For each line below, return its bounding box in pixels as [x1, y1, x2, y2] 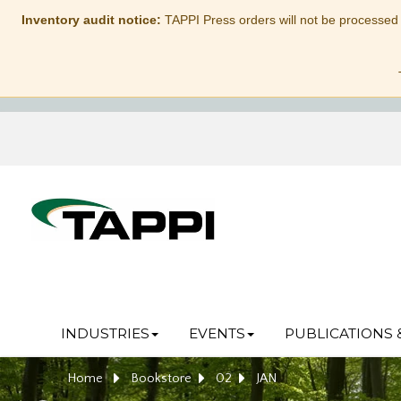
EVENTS [188, 325, 245, 342]
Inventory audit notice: [21, 13, 161, 27]
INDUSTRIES [60, 325, 149, 342]
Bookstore [131, 371, 192, 386]
